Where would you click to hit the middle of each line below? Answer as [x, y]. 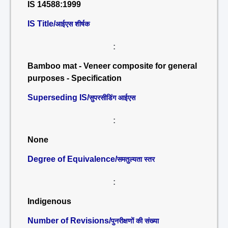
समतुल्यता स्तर [136, 159]
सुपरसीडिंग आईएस [112, 98]
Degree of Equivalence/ [72, 159]
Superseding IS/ [58, 97]
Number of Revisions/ [69, 221]
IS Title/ [41, 24]
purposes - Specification [75, 78]
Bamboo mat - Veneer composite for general [112, 66]
